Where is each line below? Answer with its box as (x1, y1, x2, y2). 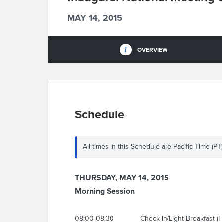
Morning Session (75, 186, 135, 196)
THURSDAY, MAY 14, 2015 (75, 173, 169, 183)
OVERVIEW (137, 46, 167, 53)
